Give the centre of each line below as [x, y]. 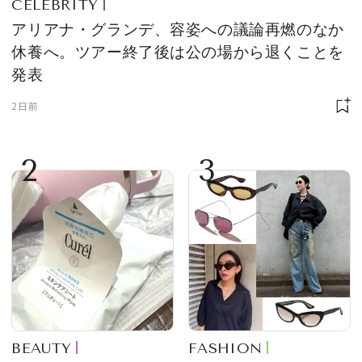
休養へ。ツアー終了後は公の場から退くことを [178, 52]
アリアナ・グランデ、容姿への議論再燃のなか [178, 29]
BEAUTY [42, 348]
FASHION [225, 348]
